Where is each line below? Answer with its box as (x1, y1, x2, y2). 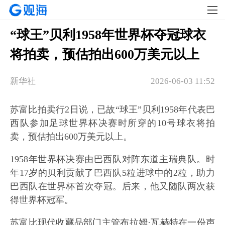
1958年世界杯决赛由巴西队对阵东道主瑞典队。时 (10, 154, 215, 164)
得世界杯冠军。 (10, 195, 73, 205)
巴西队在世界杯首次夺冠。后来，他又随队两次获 (10, 181, 215, 191)
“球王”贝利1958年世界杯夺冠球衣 (10, 28, 206, 42)
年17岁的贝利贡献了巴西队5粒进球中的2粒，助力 (10, 168, 215, 178)
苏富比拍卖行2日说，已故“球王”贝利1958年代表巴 (10, 104, 215, 115)
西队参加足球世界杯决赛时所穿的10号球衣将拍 (10, 118, 215, 128)
